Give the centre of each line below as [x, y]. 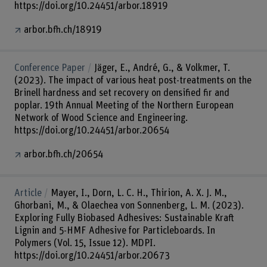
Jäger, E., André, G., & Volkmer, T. [162, 68]
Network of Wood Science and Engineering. [101, 118]
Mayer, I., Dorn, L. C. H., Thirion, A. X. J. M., [139, 193]
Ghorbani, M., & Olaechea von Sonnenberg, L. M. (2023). [129, 205]
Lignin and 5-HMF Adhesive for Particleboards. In [114, 230]
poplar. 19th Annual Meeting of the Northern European [124, 106]
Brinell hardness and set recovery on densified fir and [122, 93]
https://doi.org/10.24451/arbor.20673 [92, 255]
